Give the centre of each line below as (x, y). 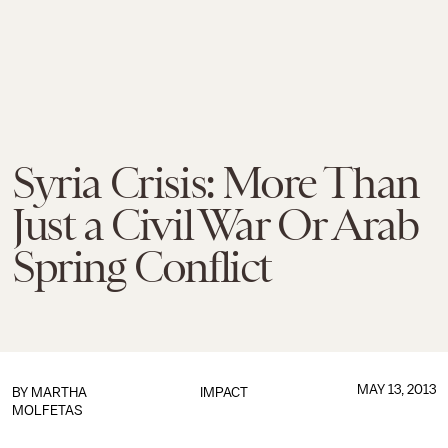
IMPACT (223, 392)
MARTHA (59, 392)
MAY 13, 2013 (396, 389)
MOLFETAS (47, 410)
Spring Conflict (142, 267)
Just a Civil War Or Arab (215, 225)
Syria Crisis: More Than (215, 183)
